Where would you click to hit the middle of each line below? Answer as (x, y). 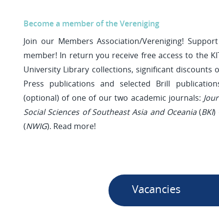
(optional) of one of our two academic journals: (114, 98)
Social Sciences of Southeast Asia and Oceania (110, 112)
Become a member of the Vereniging (92, 23)
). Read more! (71, 126)
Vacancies (156, 189)
